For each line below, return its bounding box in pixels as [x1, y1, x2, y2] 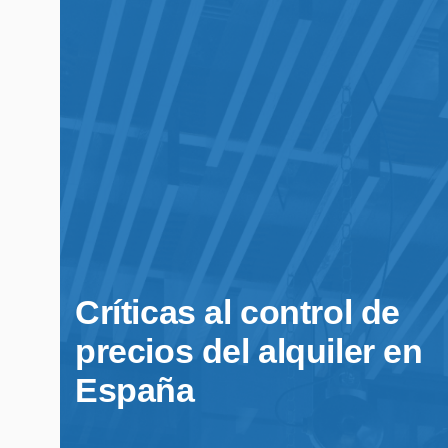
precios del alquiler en [75, 331, 423, 370]
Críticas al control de [75, 292, 401, 331]
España [75, 370, 195, 409]
